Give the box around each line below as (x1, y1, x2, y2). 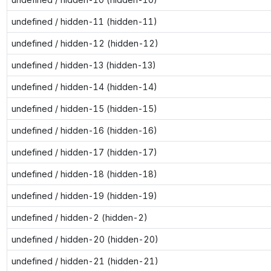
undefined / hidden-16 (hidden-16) (11, 125, 157, 135)
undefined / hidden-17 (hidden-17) (11, 146, 157, 157)
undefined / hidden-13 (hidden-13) (11, 59, 156, 70)
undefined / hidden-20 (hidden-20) (11, 233, 158, 244)
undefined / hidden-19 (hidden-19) (11, 190, 157, 201)
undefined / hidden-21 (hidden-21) (11, 255, 158, 266)
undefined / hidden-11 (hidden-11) (11, 16, 157, 27)
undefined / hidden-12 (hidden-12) (11, 38, 158, 48)
